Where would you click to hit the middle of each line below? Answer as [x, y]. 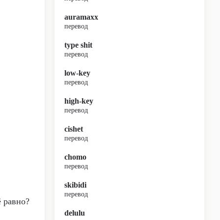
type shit [78, 45]
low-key [77, 73]
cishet [74, 129]
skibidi [75, 185]
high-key [79, 101]
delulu [75, 213]
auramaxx [81, 17]
